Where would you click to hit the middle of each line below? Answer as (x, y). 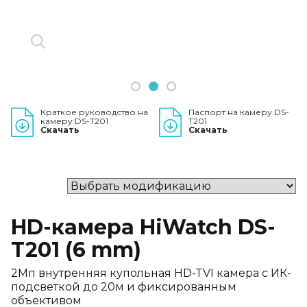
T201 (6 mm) (76, 250)
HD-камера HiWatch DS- (143, 227)
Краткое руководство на (94, 112)
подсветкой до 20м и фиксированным (124, 287)
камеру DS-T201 (74, 121)
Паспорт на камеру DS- (239, 112)
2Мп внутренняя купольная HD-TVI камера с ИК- (151, 273)
